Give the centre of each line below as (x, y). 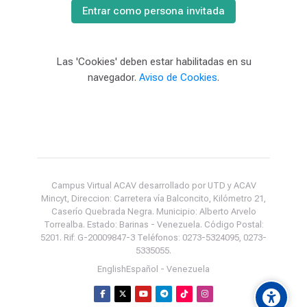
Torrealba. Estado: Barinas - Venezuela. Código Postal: (153, 224)
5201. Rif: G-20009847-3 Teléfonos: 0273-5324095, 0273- (153, 237)
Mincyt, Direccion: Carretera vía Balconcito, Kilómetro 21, (153, 198)
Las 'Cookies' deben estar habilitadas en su (153, 62)
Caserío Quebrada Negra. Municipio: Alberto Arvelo (153, 211)
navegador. (113, 77)
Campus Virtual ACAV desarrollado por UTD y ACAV (153, 185)
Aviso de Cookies (178, 77)
